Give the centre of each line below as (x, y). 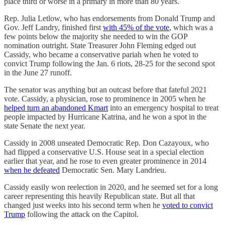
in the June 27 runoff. (38, 73)
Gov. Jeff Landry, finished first (53, 28)
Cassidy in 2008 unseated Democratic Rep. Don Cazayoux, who (106, 143)
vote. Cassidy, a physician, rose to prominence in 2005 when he (105, 99)
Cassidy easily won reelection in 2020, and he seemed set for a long (111, 187)
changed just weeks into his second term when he (83, 205)
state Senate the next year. (45, 126)
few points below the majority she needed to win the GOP (96, 37)
